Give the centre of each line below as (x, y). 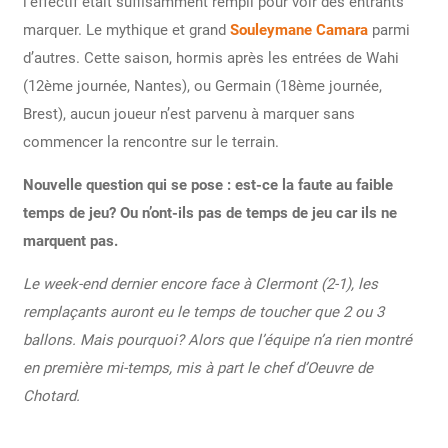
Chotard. (51, 395)
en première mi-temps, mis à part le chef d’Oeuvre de (197, 367)
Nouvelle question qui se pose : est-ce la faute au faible (207, 184)
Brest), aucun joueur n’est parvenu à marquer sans (188, 113)
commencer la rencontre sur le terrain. (150, 141)
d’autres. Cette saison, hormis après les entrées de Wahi (210, 57)
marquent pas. (70, 240)
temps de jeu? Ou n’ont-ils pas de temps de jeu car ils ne (209, 212)
